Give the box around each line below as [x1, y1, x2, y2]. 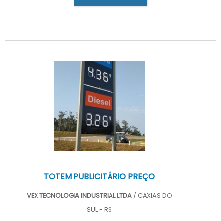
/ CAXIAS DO [133, 191, 172, 200]
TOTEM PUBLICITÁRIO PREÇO [43, 170, 155, 182]
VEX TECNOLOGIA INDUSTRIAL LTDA [26, 191, 133, 200]
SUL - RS [86, 205, 112, 214]
